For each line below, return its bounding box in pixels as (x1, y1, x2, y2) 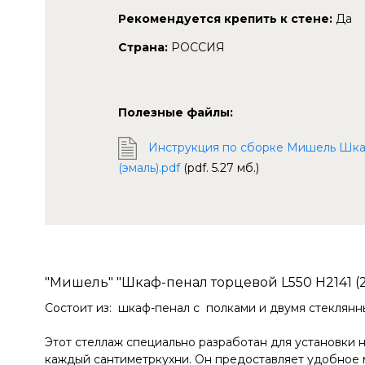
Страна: (118, 39, 168, 55)
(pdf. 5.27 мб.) (183, 160, 259, 175)
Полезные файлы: (118, 104, 233, 120)
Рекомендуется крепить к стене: (118, 11, 332, 26)
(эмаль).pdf (118, 160, 180, 175)
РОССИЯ (168, 39, 225, 55)
